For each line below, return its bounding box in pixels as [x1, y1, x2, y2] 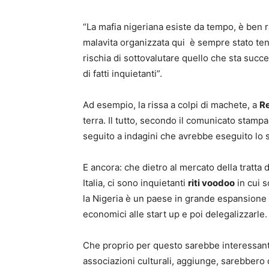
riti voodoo [188, 177, 235, 189]
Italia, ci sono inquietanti [83, 177, 188, 189]
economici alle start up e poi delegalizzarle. [83, 208, 267, 220]
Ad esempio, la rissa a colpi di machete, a [83, 99, 259, 110]
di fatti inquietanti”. [83, 68, 162, 79]
